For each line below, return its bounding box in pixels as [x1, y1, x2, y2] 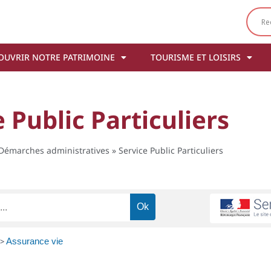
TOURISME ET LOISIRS [150, 51, 241, 63]
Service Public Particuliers [118, 145, 223, 156]
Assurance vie [5, 236, 63, 247]
